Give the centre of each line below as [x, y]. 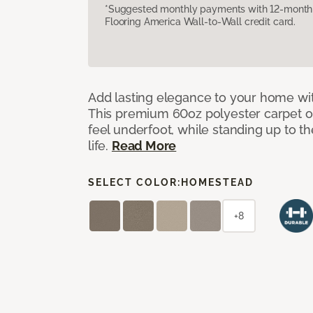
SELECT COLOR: [134, 182]
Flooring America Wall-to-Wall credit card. [201, 21]
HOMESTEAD [217, 182]
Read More [144, 145]
